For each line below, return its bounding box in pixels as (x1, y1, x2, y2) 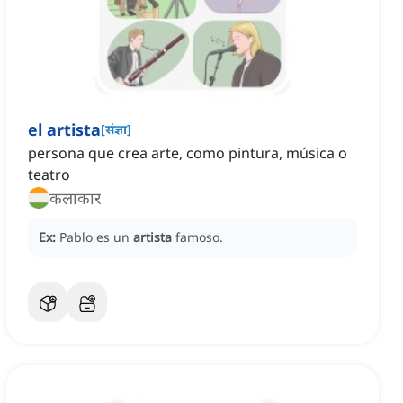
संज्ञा (105, 121, 127, 139)
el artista (28, 119, 101, 141)
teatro (28, 165, 70, 185)
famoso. (175, 228, 223, 246)
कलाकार (49, 187, 101, 210)
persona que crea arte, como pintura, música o (28, 143, 347, 164)
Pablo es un (59, 228, 133, 246)
